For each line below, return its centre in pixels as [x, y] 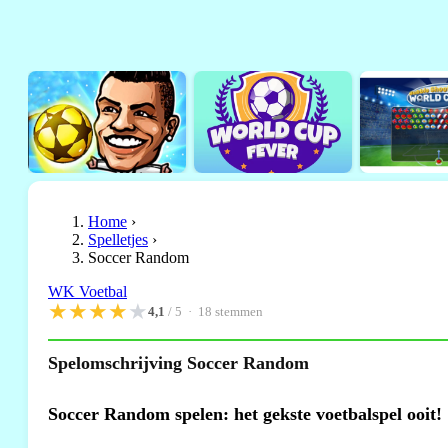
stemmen [237, 311]
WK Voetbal [87, 291]
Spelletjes [118, 239]
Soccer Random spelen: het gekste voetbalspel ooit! [245, 414]
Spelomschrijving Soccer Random [178, 363]
